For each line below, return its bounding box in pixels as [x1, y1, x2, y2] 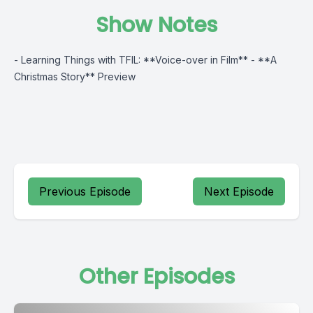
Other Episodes [78, 262, 235, 291]
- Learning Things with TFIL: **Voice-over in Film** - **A [14, 54, 277, 66]
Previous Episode [39, 184, 131, 198]
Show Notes [96, 10, 217, 40]
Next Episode [204, 184, 274, 198]
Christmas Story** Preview [14, 71, 136, 82]
